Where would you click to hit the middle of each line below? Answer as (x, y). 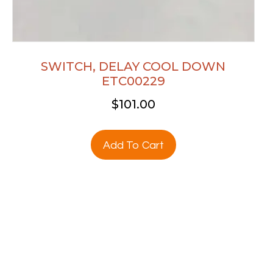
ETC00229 (133, 81)
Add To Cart (133, 145)
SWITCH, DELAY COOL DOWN (133, 66)
